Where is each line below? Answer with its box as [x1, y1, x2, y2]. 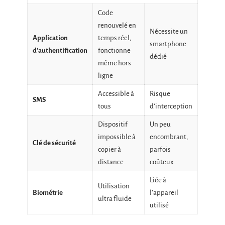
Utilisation [98, 182, 130, 190]
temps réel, [98, 34, 131, 42]
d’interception [150, 102, 192, 110]
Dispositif [98, 121, 128, 128]
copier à [98, 146, 121, 153]
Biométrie [33, 189, 63, 196]
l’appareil [150, 189, 178, 196]
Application [33, 34, 68, 42]
